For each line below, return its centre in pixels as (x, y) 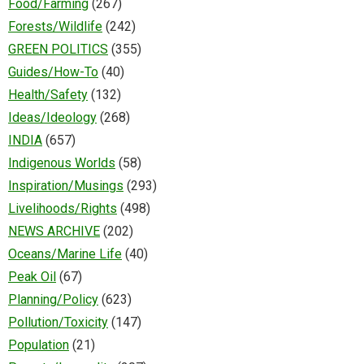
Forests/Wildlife (55, 26)
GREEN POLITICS (58, 49)
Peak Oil (32, 276)
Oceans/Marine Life (65, 253)
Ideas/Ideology (52, 117)
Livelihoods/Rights (63, 208)
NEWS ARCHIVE (54, 231)
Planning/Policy (53, 299)
